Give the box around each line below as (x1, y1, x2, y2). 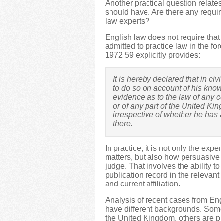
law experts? (105, 17, 149, 25)
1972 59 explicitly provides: (105, 51, 200, 59)
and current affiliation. (105, 180, 180, 188)
